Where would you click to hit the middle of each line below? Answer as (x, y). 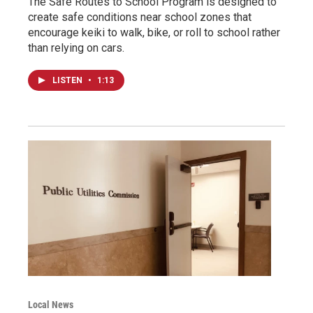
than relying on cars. (76, 48)
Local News (51, 304)
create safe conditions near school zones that (140, 17)
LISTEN (68, 81)
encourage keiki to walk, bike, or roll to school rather (154, 33)
